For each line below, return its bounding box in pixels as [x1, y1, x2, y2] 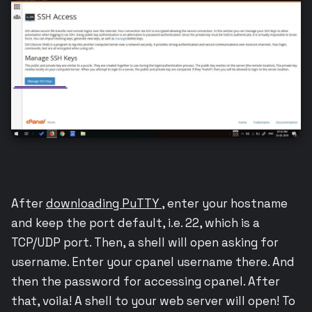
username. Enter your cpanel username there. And [11, 253, 295, 270]
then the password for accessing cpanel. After [11, 273, 280, 289]
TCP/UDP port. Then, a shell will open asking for [11, 234, 279, 250]
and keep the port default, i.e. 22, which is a [11, 214, 260, 231]
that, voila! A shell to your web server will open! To [11, 292, 295, 309]
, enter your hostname [162, 195, 288, 211]
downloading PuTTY [46, 195, 162, 211]
